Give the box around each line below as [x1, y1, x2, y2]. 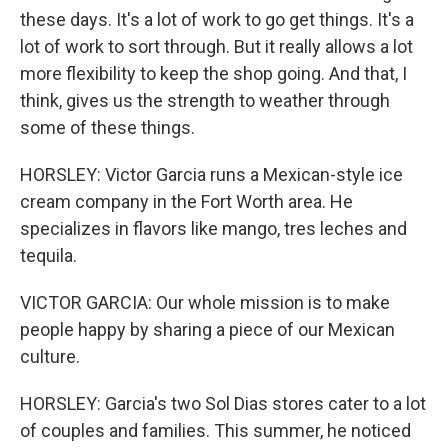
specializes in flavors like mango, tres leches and [20, 218, 407, 239]
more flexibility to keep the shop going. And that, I [20, 63, 407, 84]
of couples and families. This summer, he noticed [20, 420, 411, 441]
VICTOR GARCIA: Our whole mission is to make [20, 292, 390, 313]
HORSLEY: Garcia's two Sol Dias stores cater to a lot [20, 393, 426, 414]
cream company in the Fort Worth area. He [20, 191, 353, 212]
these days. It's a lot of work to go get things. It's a [20, 9, 414, 30]
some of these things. [20, 117, 195, 138]
